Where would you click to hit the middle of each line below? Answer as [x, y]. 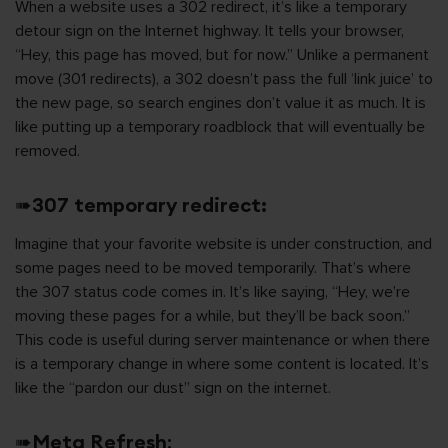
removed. [47, 151]
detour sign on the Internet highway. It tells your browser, [209, 31]
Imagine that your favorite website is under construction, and [223, 244]
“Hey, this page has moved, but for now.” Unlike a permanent [222, 55]
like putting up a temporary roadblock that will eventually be [220, 127]
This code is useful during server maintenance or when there [222, 340]
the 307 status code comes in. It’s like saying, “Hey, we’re [212, 292]
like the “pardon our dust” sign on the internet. [173, 388]
